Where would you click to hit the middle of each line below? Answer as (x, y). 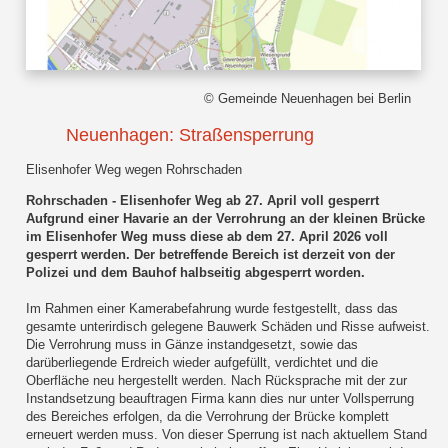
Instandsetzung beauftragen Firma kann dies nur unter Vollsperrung (220, 399)
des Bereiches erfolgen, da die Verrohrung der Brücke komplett (208, 417)
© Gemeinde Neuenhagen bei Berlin (307, 99)
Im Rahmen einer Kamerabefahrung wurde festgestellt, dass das (212, 309)
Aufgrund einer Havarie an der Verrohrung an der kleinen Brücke (226, 219)
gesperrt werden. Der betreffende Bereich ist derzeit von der (211, 255)
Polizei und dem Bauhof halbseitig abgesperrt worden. (196, 273)
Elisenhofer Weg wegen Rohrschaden (134, 170)
